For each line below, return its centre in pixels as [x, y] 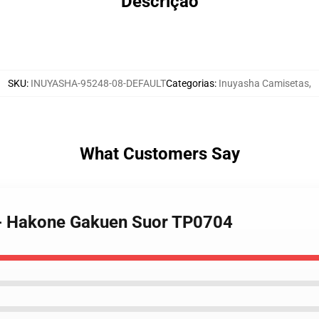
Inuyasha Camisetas [264, 83]
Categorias [190, 83]
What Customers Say [159, 154]
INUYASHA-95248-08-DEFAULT [98, 83]
